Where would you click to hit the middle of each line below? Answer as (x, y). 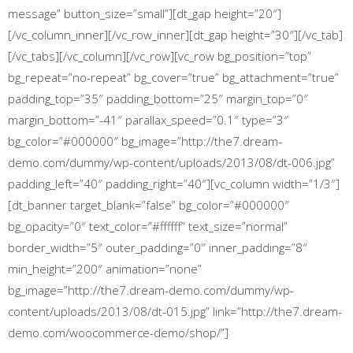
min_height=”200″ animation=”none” (105, 269)
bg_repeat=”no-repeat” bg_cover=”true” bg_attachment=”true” (173, 77)
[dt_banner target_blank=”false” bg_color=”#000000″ (149, 205)
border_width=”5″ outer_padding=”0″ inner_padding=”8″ (158, 247)
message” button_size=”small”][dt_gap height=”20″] (145, 13)
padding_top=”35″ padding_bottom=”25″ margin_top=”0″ (158, 98)
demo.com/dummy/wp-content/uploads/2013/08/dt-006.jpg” (171, 162)
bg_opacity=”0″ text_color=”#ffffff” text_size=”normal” (148, 226)
